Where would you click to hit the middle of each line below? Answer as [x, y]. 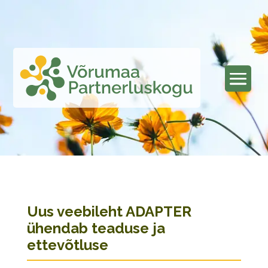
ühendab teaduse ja [96, 228]
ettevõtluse [67, 245]
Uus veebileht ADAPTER [109, 211]
